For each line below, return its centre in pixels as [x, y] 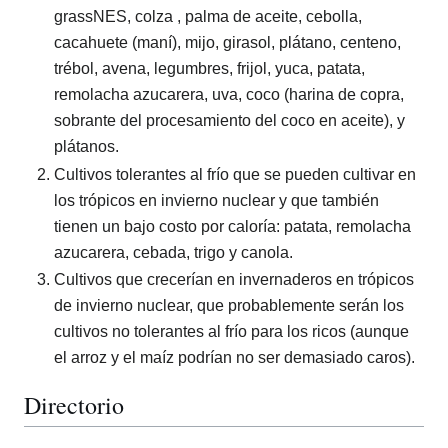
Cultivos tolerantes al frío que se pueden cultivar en [235, 174]
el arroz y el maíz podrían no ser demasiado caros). [234, 358]
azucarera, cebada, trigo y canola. [173, 252]
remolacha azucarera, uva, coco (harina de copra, [229, 95]
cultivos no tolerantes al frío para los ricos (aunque [231, 332]
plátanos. [86, 147]
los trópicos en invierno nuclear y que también [216, 200]
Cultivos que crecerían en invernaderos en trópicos [234, 280]
